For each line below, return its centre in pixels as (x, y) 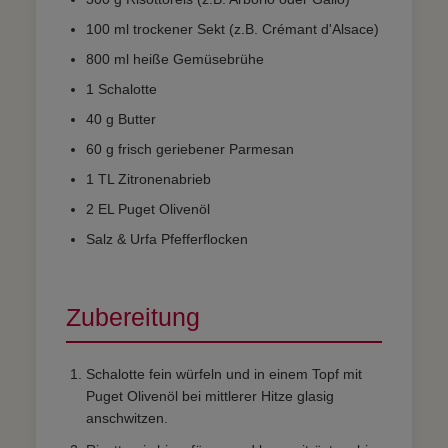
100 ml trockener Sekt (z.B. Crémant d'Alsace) (232, 28)
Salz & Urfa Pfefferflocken (167, 238)
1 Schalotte (121, 88)
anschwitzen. (127, 417)
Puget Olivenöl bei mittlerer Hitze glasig (210, 395)
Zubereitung (133, 316)
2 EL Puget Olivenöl (148, 208)
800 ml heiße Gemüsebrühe (175, 58)
